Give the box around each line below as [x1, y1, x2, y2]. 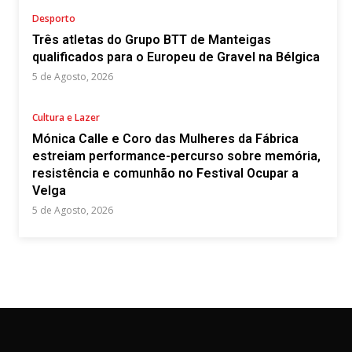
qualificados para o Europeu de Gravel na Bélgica [32, 49, 320, 64]
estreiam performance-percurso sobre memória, [32, 148, 321, 163]
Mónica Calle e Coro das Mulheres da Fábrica [32, 130, 299, 146]
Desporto [32, 11, 75, 25]
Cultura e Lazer [32, 110, 100, 124]
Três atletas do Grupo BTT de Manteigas [32, 31, 271, 47]
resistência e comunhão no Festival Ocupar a [32, 165, 299, 181]
